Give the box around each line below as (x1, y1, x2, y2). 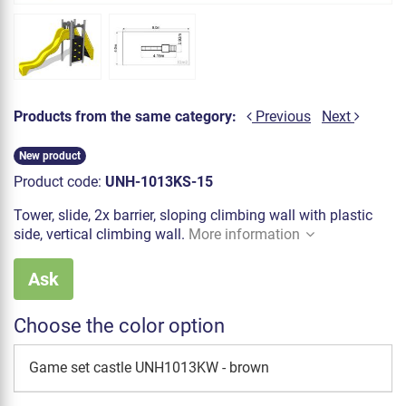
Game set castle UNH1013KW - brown (29, 358, 269, 376)
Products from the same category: (14, 108, 237, 126)
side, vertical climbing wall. (14, 225, 188, 243)
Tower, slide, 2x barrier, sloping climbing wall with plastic (14, 206, 372, 224)
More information (188, 225, 300, 243)
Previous (252, 108, 311, 126)
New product (19, 149, 81, 162)
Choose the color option (14, 314, 225, 337)
